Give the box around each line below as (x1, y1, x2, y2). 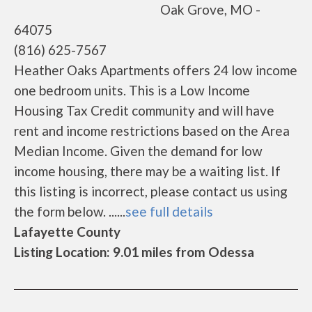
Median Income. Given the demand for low (14, 143, 263, 159)
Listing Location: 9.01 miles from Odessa (14, 244, 254, 260)
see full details (125, 203, 213, 219)
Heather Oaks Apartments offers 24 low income (14, 62, 297, 78)
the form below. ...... (14, 203, 125, 219)
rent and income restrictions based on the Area (14, 123, 290, 139)
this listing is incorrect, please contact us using (14, 183, 288, 199)
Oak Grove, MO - (160, 1, 260, 17)
